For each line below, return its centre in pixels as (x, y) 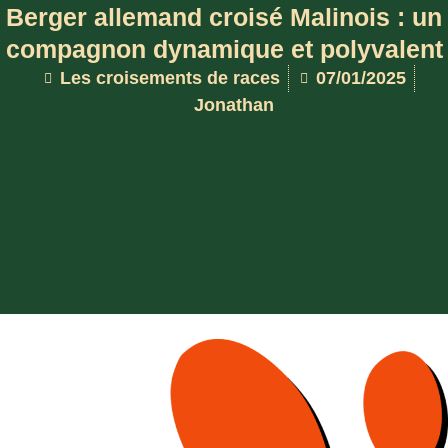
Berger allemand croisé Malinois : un (224, 17)
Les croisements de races (170, 78)
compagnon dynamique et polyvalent (224, 49)
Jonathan (233, 105)
